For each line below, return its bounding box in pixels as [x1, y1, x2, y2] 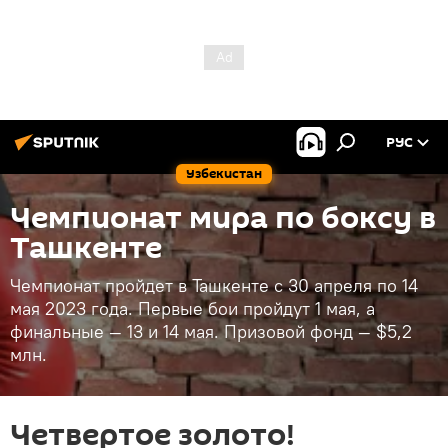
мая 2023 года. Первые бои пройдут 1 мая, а [10, 297, 375, 320]
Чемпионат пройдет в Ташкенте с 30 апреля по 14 [10, 274, 418, 297]
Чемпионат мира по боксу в [10, 197, 436, 240]
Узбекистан [186, 164, 262, 183]
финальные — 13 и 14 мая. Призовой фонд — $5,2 [10, 320, 412, 343]
